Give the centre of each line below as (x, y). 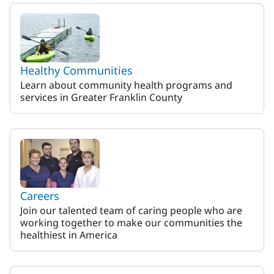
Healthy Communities (76, 70)
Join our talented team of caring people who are (131, 210)
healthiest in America (69, 235)
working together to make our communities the (131, 223)
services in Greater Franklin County (101, 97)
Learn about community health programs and (126, 85)
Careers (40, 196)
